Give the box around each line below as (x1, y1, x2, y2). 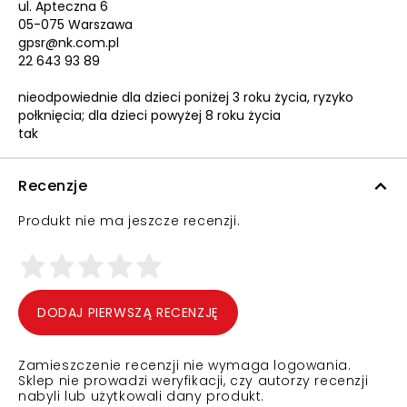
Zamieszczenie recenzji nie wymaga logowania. (18, 356, 352, 374)
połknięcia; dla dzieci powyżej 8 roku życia (18, 106, 281, 124)
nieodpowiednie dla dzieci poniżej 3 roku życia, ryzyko (18, 88, 353, 106)
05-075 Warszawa (18, 15, 133, 34)
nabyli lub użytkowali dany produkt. (18, 387, 265, 405)
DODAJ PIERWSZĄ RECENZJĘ (37, 303, 219, 322)
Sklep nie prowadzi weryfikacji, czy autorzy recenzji (18, 372, 369, 390)
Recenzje (18, 175, 87, 196)
